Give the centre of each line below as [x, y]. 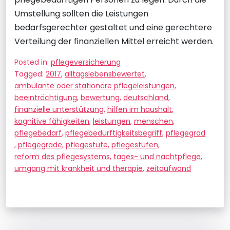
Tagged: [30, 74]
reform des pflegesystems [62, 156]
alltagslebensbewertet [105, 74]
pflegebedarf [38, 133]
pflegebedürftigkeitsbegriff [114, 133]
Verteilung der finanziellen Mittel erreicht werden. [114, 41]
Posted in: [33, 62]
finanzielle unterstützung [59, 109]
